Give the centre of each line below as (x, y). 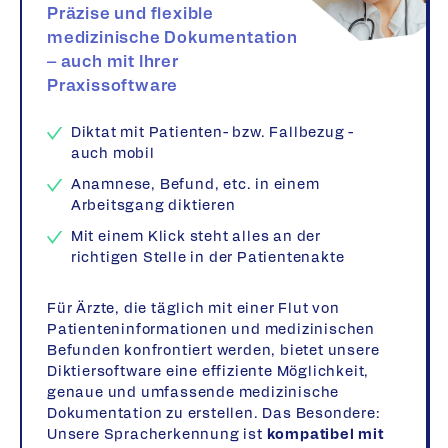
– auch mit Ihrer (113, 62)
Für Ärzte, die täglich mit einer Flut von (193, 309)
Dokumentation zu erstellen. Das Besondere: (214, 414)
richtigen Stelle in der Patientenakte (207, 258)
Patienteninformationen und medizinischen (211, 330)
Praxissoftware (113, 86)
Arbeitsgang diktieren (153, 206)
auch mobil (112, 154)
